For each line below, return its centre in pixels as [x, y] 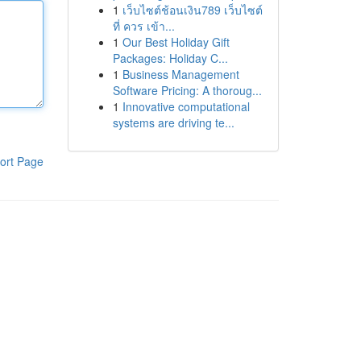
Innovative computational [186, 106]
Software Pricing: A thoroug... [187, 90]
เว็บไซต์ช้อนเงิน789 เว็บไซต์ [192, 10]
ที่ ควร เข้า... [143, 26]
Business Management [180, 74]
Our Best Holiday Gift [176, 42]
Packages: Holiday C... [170, 58]
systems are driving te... [173, 122]
